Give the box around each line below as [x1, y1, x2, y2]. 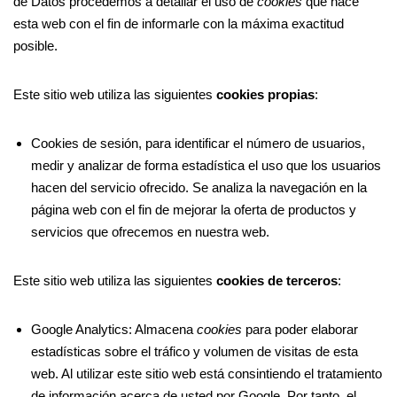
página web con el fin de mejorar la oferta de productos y [31, 202, 356, 217]
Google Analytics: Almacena [31, 322, 197, 337]
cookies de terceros [216, 273, 338, 288]
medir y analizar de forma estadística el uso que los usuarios [31, 158, 381, 173]
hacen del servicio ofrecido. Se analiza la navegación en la [31, 180, 367, 195]
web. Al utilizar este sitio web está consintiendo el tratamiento [31, 366, 382, 381]
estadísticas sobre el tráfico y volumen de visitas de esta [31, 344, 358, 359]
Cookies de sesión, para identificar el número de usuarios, [31, 136, 365, 151]
